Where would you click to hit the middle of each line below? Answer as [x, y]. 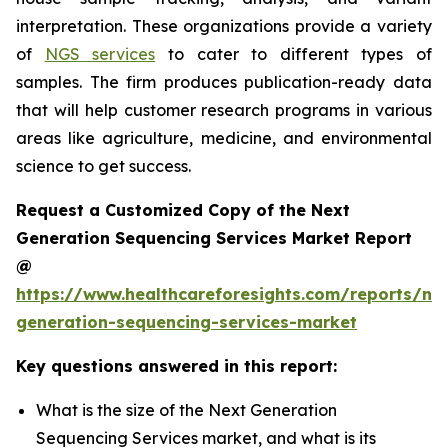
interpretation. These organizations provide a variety [224, 26]
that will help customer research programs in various [224, 110]
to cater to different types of [293, 54]
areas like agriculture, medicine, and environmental [224, 138]
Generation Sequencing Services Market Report [214, 238]
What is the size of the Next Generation [186, 410]
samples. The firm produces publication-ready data [224, 82]
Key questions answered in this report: [176, 366]
